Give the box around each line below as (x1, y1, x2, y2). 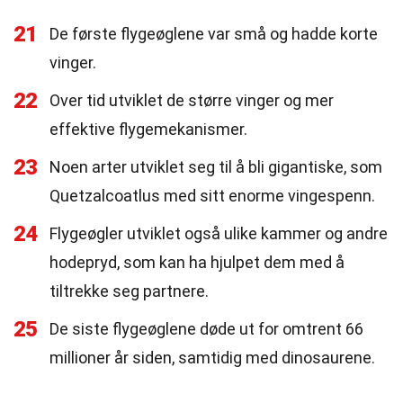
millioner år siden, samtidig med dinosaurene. (49, 348, 375, 367)
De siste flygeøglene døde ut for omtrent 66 (49, 319, 363, 338)
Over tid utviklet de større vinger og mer (49, 91, 334, 110)
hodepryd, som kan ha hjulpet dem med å (49, 253, 345, 272)
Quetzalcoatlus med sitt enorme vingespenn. (49, 186, 375, 205)
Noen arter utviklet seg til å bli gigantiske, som (49, 157, 382, 176)
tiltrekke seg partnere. (49, 282, 209, 300)
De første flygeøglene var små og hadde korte (49, 24, 378, 43)
